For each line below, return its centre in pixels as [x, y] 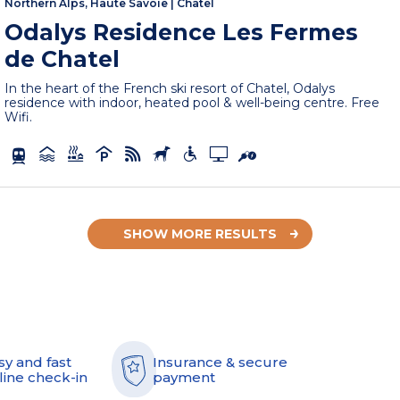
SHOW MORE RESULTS [200, 233]
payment [184, 377]
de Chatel [62, 58]
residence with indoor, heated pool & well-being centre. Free [192, 102]
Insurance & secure [220, 362]
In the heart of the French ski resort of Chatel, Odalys [170, 88]
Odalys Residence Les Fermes [182, 32]
